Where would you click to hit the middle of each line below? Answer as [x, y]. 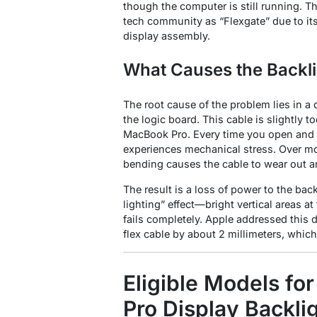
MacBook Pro [155, 134]
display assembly [165, 36]
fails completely [161, 219]
